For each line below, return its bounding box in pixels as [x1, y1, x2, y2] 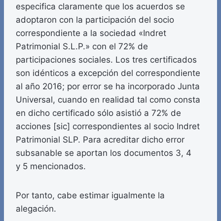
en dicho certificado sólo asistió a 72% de [16, 108, 181, 118]
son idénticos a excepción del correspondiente [16, 68, 200, 78]
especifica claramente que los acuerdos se [16, 1, 185, 12]
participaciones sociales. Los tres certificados [16, 55, 197, 65]
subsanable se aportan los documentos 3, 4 [16, 148, 191, 158]
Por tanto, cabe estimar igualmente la [16, 190, 165, 201]
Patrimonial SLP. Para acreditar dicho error [16, 135, 184, 145]
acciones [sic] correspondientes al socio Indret [16, 121, 200, 132]
